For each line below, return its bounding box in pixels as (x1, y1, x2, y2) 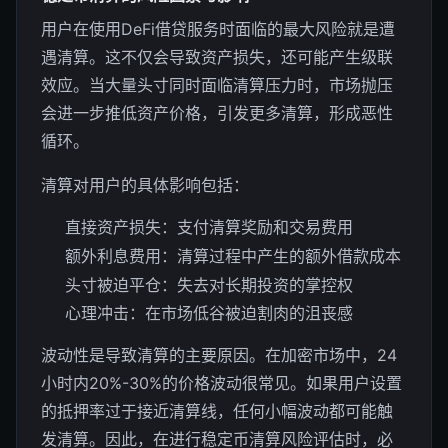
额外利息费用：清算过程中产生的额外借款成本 (65, 245, 401, 266)
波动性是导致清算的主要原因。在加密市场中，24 (41, 345, 397, 366)
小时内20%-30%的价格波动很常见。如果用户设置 (41, 373, 402, 394)
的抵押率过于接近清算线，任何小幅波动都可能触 (41, 401, 393, 422)
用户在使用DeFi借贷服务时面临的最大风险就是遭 (41, 18, 395, 39)
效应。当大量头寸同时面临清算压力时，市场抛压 (41, 74, 393, 95)
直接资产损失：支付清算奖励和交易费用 (65, 216, 353, 237)
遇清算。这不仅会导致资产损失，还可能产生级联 (41, 46, 393, 67)
